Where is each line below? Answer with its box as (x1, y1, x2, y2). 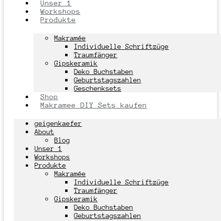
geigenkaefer (35, 119, 82, 127)
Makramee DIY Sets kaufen (40, 100, 147, 109)
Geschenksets (74, 84, 121, 92)
